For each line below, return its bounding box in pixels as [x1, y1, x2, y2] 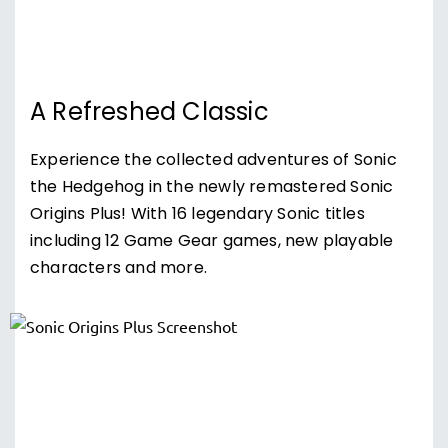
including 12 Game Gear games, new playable [30, 229, 394, 255]
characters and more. [30, 256, 207, 282]
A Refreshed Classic [30, 94, 269, 134]
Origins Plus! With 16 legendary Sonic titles [30, 202, 365, 228]
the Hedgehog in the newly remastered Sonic [30, 175, 394, 201]
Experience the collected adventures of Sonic [30, 148, 397, 174]
